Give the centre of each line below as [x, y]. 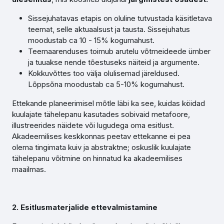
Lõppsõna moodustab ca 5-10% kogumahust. [106, 84]
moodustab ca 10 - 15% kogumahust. [91, 40]
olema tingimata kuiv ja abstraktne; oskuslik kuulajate [101, 147]
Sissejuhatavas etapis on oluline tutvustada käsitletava [120, 18]
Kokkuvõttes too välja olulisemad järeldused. [104, 73]
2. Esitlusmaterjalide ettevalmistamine [85, 207]
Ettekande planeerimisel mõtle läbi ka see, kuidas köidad [108, 103]
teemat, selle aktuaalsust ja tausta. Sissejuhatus [109, 29]
